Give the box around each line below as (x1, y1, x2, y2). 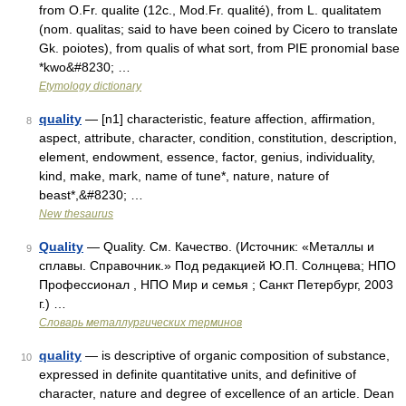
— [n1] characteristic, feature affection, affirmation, (82, 111, 375, 126)
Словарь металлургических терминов (39, 316, 242, 329)
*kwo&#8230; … (39, 60, 130, 74)
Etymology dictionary (39, 80, 141, 92)
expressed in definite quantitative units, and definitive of (39, 367, 356, 382)
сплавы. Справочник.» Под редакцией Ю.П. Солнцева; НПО (39, 258, 396, 273)
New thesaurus (39, 208, 113, 220)
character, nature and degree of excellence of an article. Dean (39, 386, 394, 401)
